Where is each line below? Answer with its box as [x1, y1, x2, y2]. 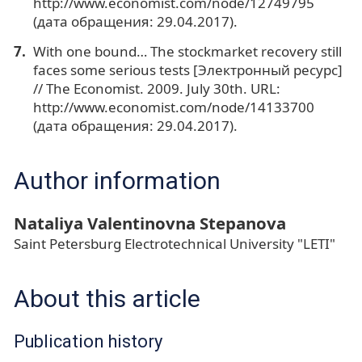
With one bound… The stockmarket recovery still [32, 41, 342, 61]
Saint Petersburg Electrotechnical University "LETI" [14, 234, 335, 253]
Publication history [14, 330, 162, 351]
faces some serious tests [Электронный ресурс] [32, 60, 343, 79]
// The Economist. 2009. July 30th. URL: [32, 78, 280, 98]
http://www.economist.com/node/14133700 [32, 97, 314, 116]
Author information [14, 166, 221, 195]
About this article [14, 284, 200, 313]
